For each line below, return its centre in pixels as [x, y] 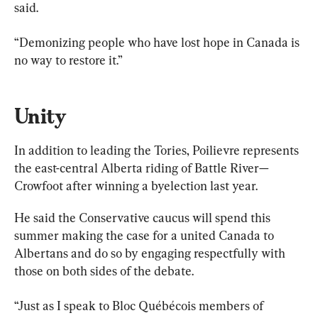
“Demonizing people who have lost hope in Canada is [158, 42]
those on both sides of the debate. [104, 270]
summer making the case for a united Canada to [146, 235]
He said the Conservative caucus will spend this [144, 217]
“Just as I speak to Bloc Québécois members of [140, 305]
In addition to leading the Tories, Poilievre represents [158, 150]
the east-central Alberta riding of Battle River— [142, 168]
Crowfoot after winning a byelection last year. [136, 185]
